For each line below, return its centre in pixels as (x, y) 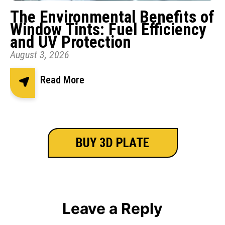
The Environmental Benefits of (112, 17)
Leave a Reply (113, 209)
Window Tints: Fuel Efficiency (108, 30)
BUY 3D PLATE (112, 143)
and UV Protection (71, 42)
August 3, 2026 (40, 55)
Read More (62, 80)
